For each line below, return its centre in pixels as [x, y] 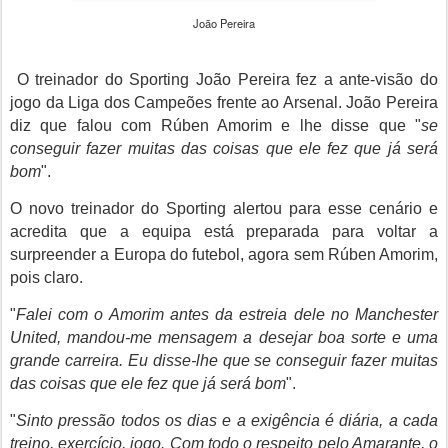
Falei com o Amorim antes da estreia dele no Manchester [227, 314]
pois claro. [46, 277]
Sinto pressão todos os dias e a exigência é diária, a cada [227, 420]
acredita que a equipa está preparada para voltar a [224, 231]
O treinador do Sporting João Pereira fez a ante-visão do [224, 79]
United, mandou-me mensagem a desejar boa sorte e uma [224, 337]
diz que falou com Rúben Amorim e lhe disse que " [215, 125]
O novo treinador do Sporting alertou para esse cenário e [224, 208]
